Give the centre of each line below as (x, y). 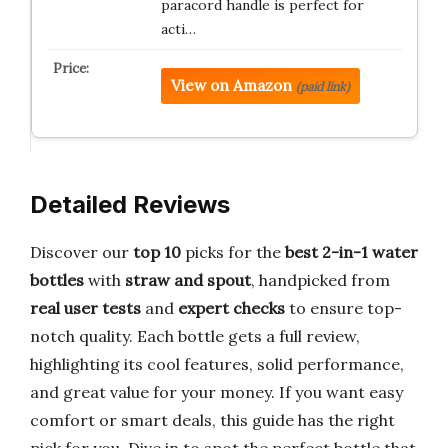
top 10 (157, 252)
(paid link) (322, 87)
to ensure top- (343, 308)
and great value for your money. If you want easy (216, 392)
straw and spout (188, 280)
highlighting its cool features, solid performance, (217, 364)
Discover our (81, 252)
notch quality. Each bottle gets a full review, (195, 336)
